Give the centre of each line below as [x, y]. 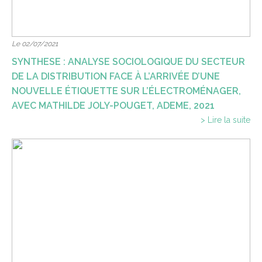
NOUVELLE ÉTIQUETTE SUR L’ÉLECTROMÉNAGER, [126, 91]
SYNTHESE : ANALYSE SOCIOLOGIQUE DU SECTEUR [128, 62]
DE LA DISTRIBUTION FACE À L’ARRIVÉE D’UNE [116, 76]
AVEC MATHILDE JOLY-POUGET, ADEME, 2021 [113, 106]
